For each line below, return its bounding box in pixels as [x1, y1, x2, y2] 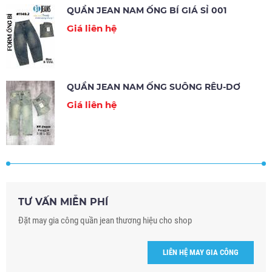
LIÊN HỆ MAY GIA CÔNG [163, 248, 239, 257]
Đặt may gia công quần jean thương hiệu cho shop [18, 215, 192, 226]
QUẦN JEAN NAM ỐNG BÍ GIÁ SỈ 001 [67, 5, 226, 16]
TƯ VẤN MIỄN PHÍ [18, 196, 108, 208]
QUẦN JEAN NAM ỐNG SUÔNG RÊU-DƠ [67, 81, 240, 93]
